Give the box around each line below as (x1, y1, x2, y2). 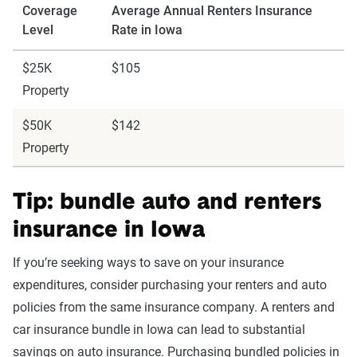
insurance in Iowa (13, 220, 205, 242)
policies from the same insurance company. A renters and (13, 300, 335, 315)
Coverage (22, 3, 77, 18)
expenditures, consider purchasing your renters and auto (13, 277, 327, 292)
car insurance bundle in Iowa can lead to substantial (13, 322, 305, 337)
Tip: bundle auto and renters (13, 192, 321, 214)
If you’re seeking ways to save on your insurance (13, 255, 284, 270)
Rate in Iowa (112, 22, 182, 37)
